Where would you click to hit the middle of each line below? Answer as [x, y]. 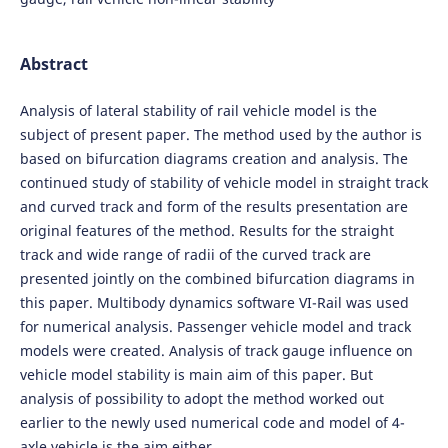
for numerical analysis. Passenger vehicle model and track [215, 327]
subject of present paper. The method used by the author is [220, 135]
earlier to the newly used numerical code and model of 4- [212, 423]
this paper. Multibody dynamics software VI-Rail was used [214, 303]
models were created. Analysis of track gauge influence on [216, 351]
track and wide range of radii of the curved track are [195, 255]
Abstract [53, 64]
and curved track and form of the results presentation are [213, 207]
